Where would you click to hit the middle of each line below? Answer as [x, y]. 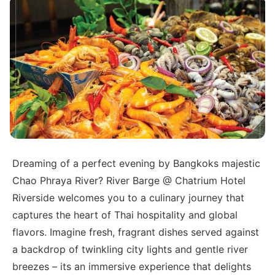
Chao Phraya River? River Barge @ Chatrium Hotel [129, 181]
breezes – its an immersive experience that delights [132, 267]
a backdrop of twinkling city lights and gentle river [130, 250]
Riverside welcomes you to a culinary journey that [129, 198]
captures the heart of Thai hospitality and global [125, 215]
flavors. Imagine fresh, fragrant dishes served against [136, 232]
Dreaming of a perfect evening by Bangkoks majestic [137, 164]
